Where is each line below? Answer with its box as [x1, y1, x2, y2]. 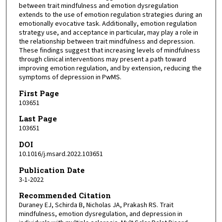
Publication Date [18, 165, 85, 175]
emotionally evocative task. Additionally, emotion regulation [18, 19, 197, 29]
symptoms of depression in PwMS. [18, 72, 121, 83]
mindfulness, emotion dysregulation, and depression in [18, 209, 182, 220]
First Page [18, 88, 59, 98]
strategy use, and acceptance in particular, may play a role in [18, 28, 198, 38]
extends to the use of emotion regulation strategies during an [18, 10, 202, 20]
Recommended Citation [18, 190, 111, 201]
